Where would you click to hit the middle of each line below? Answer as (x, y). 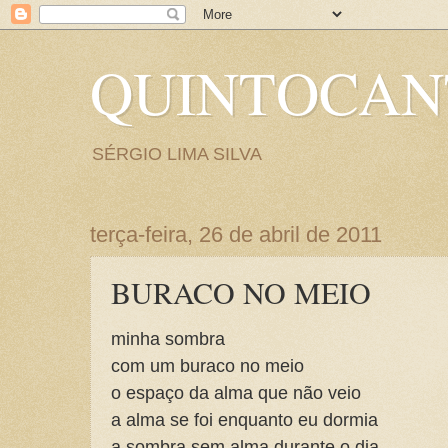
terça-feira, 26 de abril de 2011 (236, 234)
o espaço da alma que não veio (236, 392)
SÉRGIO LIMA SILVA (177, 154)
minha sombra (168, 338)
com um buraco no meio (207, 365)
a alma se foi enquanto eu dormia (244, 419)
